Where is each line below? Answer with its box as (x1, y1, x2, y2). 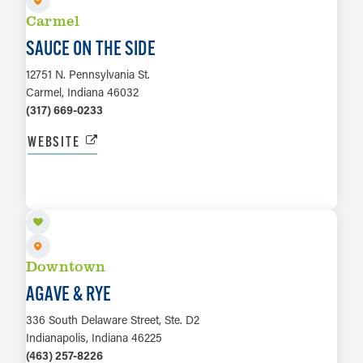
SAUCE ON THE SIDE (26, 36, 156, 61)
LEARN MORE (143, 184, 220, 203)
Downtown (26, 255, 106, 275)
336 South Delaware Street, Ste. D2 (26, 311, 199, 327)
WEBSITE (28, 132, 80, 152)
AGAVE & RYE (26, 280, 111, 305)
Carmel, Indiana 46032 (26, 84, 139, 100)
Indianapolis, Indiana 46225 (26, 329, 162, 345)
